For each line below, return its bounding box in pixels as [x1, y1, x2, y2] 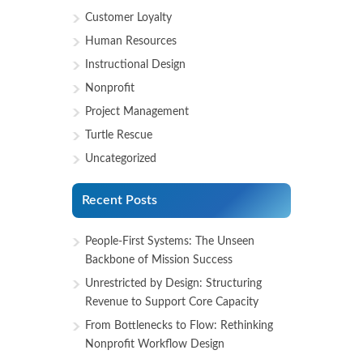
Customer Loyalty [85, 12, 172, 24]
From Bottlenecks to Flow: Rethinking [85, 320, 273, 332]
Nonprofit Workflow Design [85, 339, 224, 351]
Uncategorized [85, 153, 156, 165]
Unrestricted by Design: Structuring [85, 278, 262, 290]
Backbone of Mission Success [85, 254, 233, 267]
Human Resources [85, 36, 177, 48]
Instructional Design [85, 59, 186, 71]
